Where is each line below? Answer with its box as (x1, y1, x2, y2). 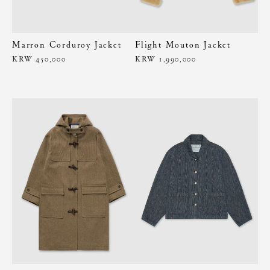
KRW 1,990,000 (135, 53, 196, 64)
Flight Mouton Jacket (135, 38, 231, 51)
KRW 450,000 (12, 53, 66, 64)
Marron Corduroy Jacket (12, 38, 122, 51)
